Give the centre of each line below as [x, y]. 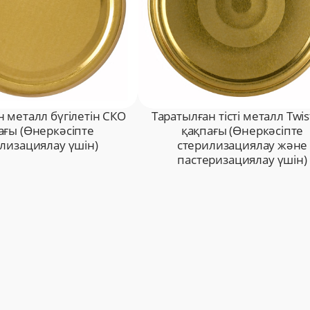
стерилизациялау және [242, 145]
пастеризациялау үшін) [242, 160]
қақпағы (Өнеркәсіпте [242, 131]
